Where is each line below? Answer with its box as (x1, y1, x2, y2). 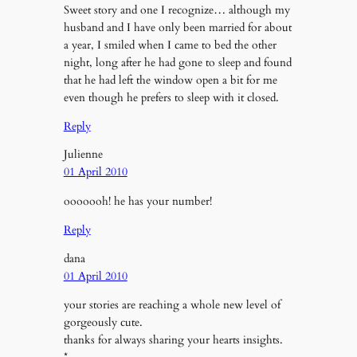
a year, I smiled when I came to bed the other (63, 37, 277, 53)
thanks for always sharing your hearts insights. (63, 331, 283, 347)
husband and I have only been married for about (63, 19, 292, 35)
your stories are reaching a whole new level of (63, 296, 280, 312)
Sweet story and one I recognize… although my (63, 2, 290, 18)
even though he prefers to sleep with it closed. (63, 89, 279, 105)
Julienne (63, 147, 103, 163)
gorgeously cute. (63, 314, 143, 330)
